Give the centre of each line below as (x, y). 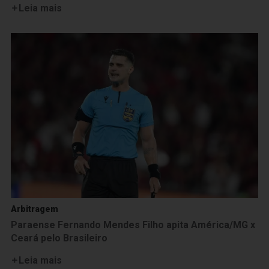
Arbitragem (35, 209)
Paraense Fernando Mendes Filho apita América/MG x (133, 225)
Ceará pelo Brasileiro (59, 238)
